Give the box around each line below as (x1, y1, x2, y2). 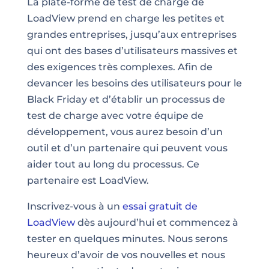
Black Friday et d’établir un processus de (26, 93, 225, 105)
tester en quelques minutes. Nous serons (26, 232, 228, 244)
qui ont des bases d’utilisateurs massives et (26, 44, 238, 56)
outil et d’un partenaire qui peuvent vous (26, 142, 228, 154)
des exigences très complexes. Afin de (26, 61, 213, 73)
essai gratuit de (122, 200, 198, 212)
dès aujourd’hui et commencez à (74, 216, 238, 228)
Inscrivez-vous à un (26, 200, 122, 212)
